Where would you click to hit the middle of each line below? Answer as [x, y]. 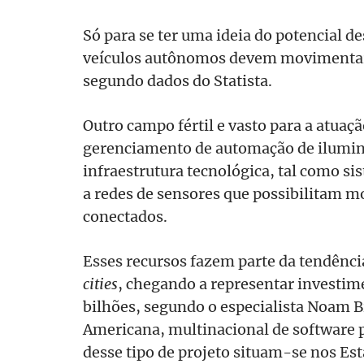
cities [100, 283]
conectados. [125, 216]
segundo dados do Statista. [178, 80]
